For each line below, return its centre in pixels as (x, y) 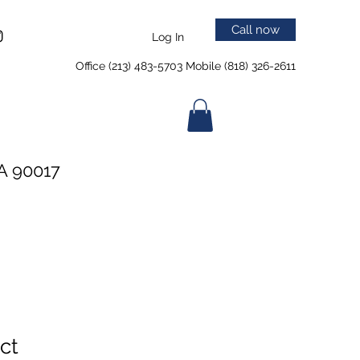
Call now (256, 30)
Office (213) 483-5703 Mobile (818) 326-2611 (186, 66)
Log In (168, 37)
